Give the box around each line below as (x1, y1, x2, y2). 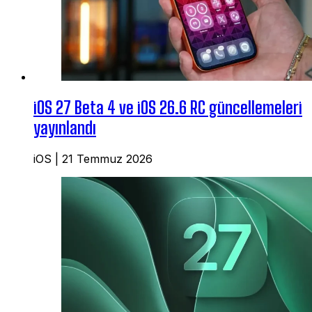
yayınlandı (33, 117, 96, 138)
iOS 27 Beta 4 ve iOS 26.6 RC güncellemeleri (33, 97, 302, 118)
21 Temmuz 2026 (62, 151, 153, 166)
